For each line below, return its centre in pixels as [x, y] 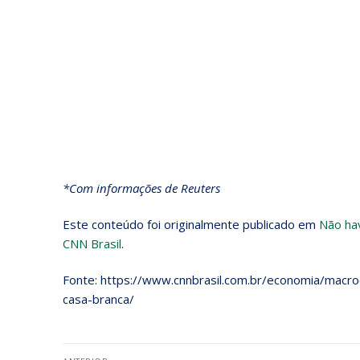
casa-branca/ [98, 299]
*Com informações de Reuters [141, 188]
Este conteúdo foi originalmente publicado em [191, 224]
